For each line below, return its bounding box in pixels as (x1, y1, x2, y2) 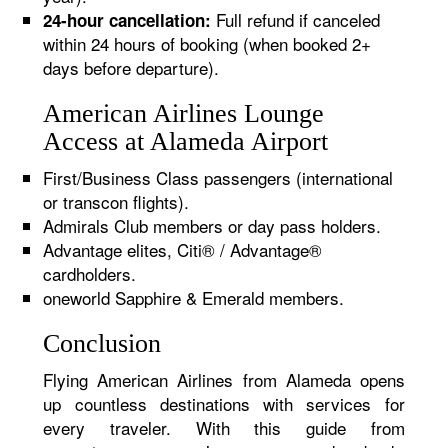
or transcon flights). (43, 189, 190, 214)
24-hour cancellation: (43, 8, 212, 32)
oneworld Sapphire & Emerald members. (43, 285, 345, 310)
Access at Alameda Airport (43, 127, 329, 156)
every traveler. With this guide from (43, 415, 405, 440)
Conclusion (43, 329, 162, 358)
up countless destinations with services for (43, 391, 405, 416)
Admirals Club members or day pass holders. (43, 213, 382, 238)
